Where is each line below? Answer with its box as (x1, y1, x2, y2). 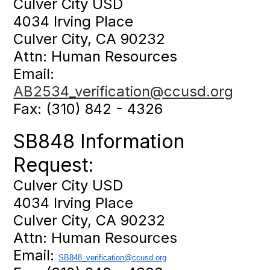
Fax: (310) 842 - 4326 (13, 100, 163, 118)
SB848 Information (13, 130, 185, 154)
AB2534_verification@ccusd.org (13, 83, 234, 101)
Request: (13, 153, 95, 177)
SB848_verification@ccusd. (58, 253, 156, 263)
